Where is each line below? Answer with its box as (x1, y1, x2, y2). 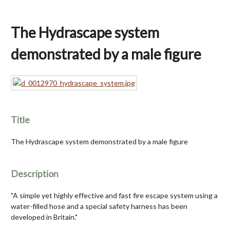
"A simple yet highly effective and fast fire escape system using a (11, 191, 218, 200)
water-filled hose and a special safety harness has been (11, 202, 187, 211)
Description (11, 168, 59, 180)
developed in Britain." (11, 213, 78, 222)
